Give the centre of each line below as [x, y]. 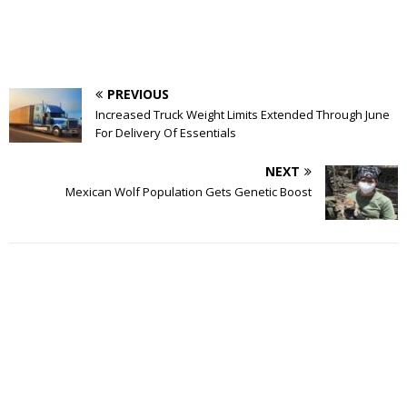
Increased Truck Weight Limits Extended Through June [243, 114]
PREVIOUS [138, 94]
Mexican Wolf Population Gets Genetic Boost [189, 191]
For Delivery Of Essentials [166, 132]
